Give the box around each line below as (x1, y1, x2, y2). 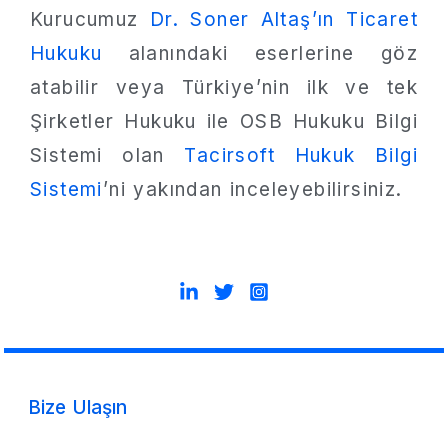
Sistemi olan (30, 143, 185, 167)
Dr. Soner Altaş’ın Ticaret (149, 7, 418, 31)
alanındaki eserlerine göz (102, 41, 418, 65)
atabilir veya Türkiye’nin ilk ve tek (30, 75, 418, 99)
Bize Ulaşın (28, 396, 127, 419)
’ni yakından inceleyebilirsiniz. (102, 177, 403, 201)
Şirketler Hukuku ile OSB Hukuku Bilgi (30, 109, 418, 133)
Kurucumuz (30, 7, 150, 31)
